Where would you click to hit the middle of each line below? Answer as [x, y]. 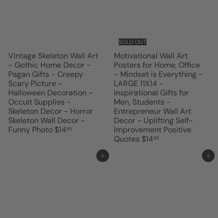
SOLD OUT [132, 42]
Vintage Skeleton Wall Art [53, 56]
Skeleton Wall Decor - [47, 121]
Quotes [128, 139]
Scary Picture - [35, 84]
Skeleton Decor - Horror [51, 111]
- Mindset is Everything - [158, 74]
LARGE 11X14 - [139, 84]
